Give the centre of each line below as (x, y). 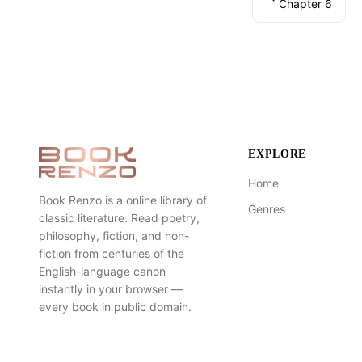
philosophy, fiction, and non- (114, 236)
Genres (267, 209)
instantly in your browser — (111, 289)
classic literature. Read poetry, (119, 218)
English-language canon (102, 271)
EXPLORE (278, 154)
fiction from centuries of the (112, 253)
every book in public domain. (115, 307)
